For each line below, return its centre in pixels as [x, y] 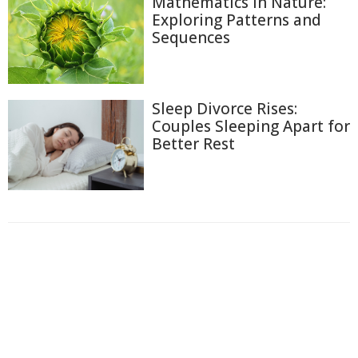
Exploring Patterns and [237, 20]
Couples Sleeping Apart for [251, 126]
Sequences [191, 37]
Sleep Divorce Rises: [225, 108]
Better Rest [193, 143]
